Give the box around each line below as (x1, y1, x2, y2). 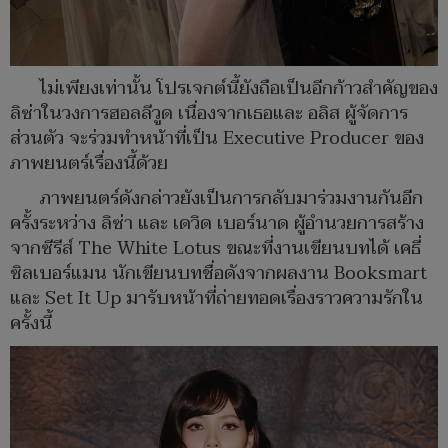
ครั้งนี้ (10, 307, 52, 339)
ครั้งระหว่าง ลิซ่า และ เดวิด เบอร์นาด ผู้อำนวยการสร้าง (10, 207, 424, 239)
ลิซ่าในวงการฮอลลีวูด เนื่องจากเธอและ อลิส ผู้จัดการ (10, 97, 408, 129)
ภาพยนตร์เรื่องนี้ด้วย (10, 147, 168, 179)
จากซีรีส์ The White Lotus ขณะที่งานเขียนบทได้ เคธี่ (10, 232, 421, 264)
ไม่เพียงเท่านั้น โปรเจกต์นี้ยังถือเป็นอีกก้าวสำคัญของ (40, 72, 438, 104)
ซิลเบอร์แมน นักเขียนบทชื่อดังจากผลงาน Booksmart (10, 257, 427, 289)
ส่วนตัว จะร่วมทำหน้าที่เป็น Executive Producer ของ (10, 122, 424, 154)
